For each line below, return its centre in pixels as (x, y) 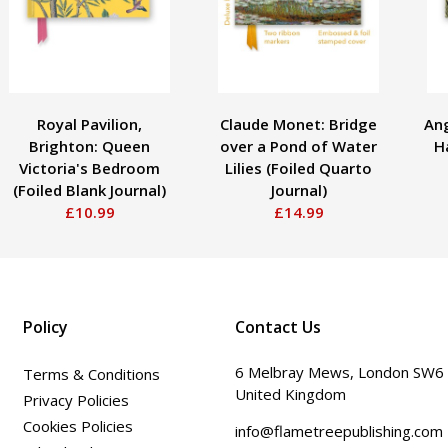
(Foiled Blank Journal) (89, 189)
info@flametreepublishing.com (339, 430)
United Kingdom (291, 393)
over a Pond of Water (298, 145)
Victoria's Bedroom (89, 167)
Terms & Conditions (91, 373)
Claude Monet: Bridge (298, 123)
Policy (45, 326)
